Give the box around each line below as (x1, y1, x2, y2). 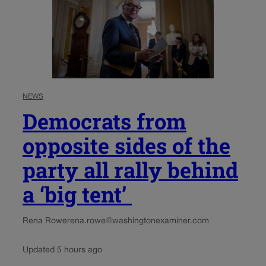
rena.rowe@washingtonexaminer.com (67, 217, 209, 226)
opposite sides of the (23, 131, 230, 160)
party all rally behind (23, 156, 238, 185)
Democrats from (23, 107, 186, 136)
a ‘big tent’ (23, 180, 132, 209)
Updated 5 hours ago (23, 246, 102, 255)
